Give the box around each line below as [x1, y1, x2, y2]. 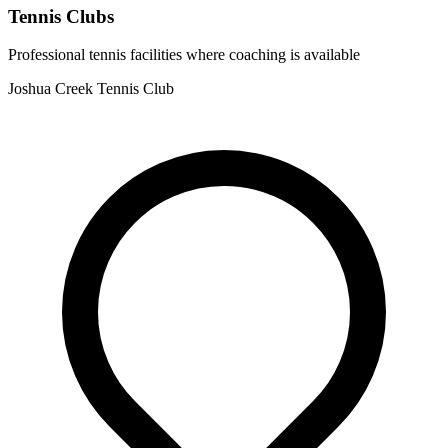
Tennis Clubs [8, 5, 114, 27]
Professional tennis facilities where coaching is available [8, 46, 360, 64]
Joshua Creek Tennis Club [8, 80, 174, 98]
